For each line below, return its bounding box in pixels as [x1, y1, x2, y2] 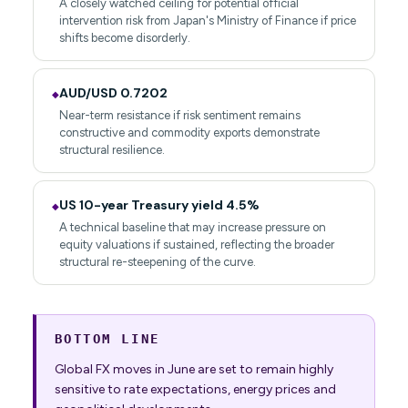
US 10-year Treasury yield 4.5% [58, 197, 260, 214]
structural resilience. [58, 143, 165, 158]
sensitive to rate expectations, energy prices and [54, 382, 336, 398]
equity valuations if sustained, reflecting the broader [58, 238, 334, 252]
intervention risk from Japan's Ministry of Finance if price [58, 14, 356, 28]
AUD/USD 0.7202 [58, 85, 168, 102]
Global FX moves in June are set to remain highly [54, 362, 333, 378]
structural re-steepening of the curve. [58, 255, 256, 270]
